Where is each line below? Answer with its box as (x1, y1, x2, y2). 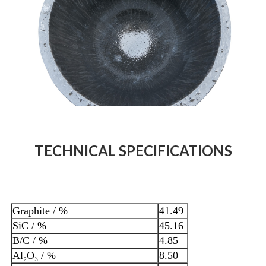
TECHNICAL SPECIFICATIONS (34, 142, 232, 160)
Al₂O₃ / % (12, 249, 56, 262)
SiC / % (12, 220, 46, 232)
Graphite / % (12, 205, 68, 217)
